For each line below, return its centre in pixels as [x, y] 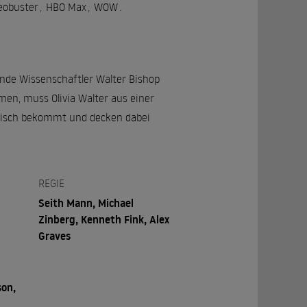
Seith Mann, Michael [86, 202]
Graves [55, 235]
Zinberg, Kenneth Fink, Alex [104, 219]
